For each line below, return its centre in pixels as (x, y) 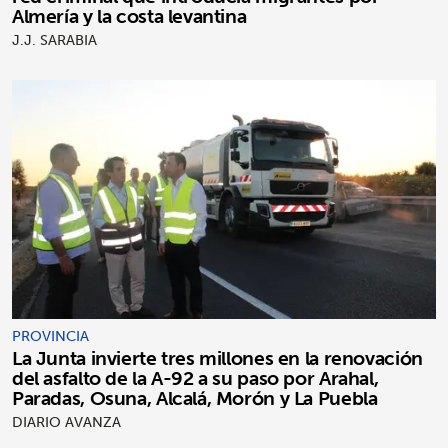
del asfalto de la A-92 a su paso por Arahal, (195, 377)
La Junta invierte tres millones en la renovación (217, 357)
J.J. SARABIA (54, 40)
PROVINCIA (50, 335)
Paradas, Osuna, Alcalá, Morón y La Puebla (195, 397)
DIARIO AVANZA (66, 421)
